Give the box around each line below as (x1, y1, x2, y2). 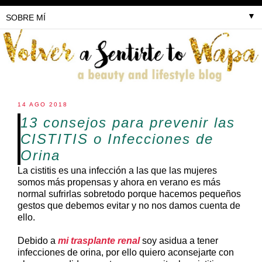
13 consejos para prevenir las (20, 114, 235, 130)
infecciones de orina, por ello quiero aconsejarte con (18, 247, 234, 257)
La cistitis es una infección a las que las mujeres (18, 165, 217, 175)
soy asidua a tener (140, 235, 218, 246)
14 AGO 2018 (18, 101, 68, 108)
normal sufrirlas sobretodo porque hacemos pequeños (18, 188, 241, 199)
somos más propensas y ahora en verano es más (18, 177, 220, 187)
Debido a (18, 235, 58, 246)
